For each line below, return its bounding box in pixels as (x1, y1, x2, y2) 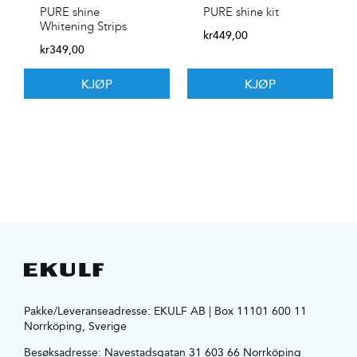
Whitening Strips (39, 18, 127, 33)
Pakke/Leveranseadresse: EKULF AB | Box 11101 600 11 (23, 301, 307, 320)
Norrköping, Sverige (23, 316, 127, 335)
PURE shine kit (203, 4, 279, 19)
